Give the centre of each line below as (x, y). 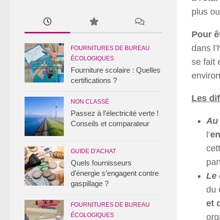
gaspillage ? (90, 183)
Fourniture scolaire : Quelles (116, 70)
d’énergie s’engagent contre (115, 173)
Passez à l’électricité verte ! (115, 113)
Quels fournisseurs (101, 163)
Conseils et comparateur (110, 124)
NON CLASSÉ (90, 102)
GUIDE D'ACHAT (93, 151)
